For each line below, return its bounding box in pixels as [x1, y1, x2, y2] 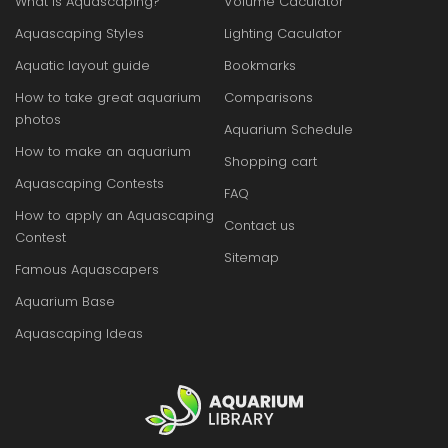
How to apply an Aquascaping [15, 206, 214, 225]
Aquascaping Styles [15, 24, 144, 43]
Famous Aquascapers [15, 260, 159, 279]
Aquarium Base [15, 292, 115, 311]
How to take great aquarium [15, 88, 201, 107]
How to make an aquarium [15, 142, 191, 161]
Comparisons [224, 88, 313, 107]
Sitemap [224, 248, 279, 267]
